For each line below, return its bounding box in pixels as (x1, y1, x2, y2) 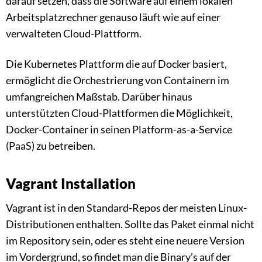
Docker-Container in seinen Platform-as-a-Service (6, 122, 232, 136)
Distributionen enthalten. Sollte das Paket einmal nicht (6, 217, 254, 230)
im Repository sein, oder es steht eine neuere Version (6, 233, 244, 247)
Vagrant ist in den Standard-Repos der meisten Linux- (6, 201, 247, 214)
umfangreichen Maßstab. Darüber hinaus (6, 89, 192, 103)
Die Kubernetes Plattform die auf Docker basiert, (6, 57, 227, 70)
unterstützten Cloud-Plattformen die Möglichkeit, (6, 106, 233, 119)
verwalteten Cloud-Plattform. (6, 26, 142, 40)
